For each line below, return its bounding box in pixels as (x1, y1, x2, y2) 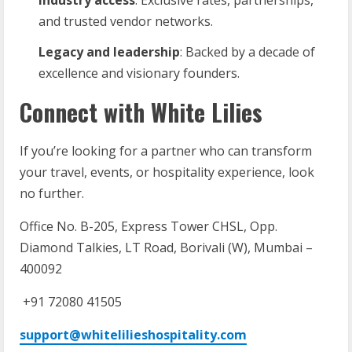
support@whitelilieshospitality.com (20, 325, 247, 343)
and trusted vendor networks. (38, 12, 213, 30)
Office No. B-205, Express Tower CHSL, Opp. (20, 217, 277, 235)
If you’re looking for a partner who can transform (20, 141, 312, 159)
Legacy (38, 42, 83, 60)
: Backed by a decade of (180, 42, 315, 60)
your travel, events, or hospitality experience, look (20, 163, 314, 181)
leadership (113, 42, 180, 60)
